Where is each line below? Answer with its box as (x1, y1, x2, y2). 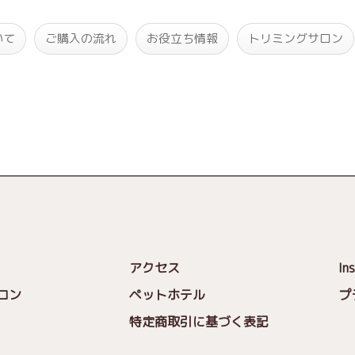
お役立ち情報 (147, 29, 219, 47)
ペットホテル (128, 286, 205, 304)
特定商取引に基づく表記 (128, 313, 269, 331)
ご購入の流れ (45, 29, 117, 47)
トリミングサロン (248, 29, 344, 47)
